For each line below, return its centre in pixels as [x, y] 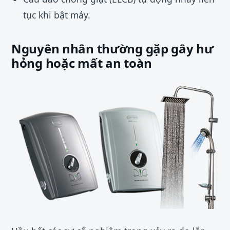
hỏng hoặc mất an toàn [82, 63]
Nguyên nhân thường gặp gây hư [112, 48]
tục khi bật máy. [56, 15]
